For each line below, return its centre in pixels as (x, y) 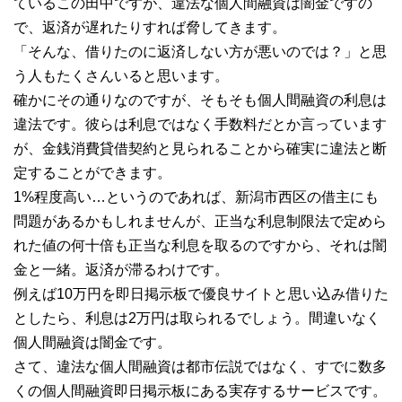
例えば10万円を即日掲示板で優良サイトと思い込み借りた (201, 293)
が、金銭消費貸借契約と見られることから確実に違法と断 (200, 148)
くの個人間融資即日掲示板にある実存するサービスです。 (200, 390)
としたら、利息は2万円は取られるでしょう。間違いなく (197, 318)
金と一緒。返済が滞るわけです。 (121, 269)
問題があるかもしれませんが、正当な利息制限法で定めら (200, 221)
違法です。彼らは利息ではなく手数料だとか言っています (200, 124)
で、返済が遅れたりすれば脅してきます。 (150, 27)
